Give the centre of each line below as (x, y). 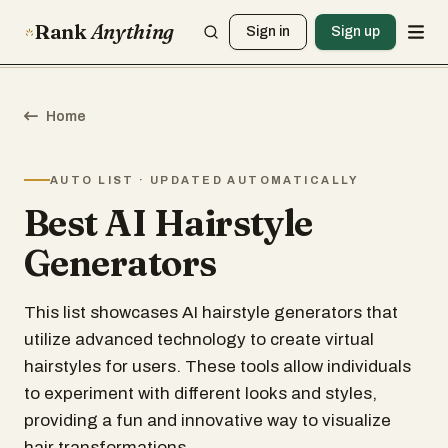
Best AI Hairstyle (168, 223)
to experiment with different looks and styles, (200, 393)
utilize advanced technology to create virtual (199, 339)
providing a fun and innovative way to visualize (207, 420)
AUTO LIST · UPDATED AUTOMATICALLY (205, 180)
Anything (132, 31)
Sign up (356, 31)
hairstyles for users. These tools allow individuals (217, 366)
